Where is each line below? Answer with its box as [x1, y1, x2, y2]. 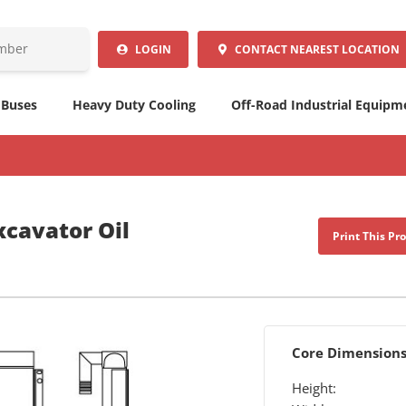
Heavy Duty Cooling [72, 96, 196, 113]
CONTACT [229, 41, 291, 57]
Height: [291, 378, 336, 397]
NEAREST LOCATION [290, 41, 401, 57]
